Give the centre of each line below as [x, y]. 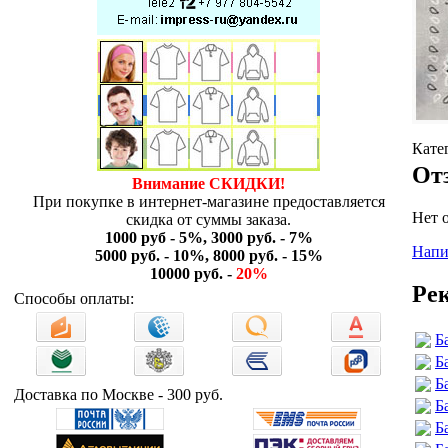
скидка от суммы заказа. [208, 219]
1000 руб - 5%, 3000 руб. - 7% [208, 237]
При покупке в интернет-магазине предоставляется [208, 201]
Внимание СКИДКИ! [208, 183]
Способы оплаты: [74, 298]
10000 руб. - [192, 273]
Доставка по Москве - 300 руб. [118, 394]
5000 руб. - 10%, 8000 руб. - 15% [208, 255]
